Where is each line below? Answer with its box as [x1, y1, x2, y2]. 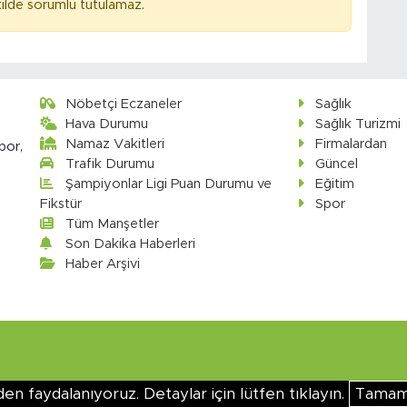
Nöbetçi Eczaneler [65, 96, 183, 111]
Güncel [314, 156, 358, 171]
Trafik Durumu [65, 156, 155, 171]
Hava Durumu [65, 116, 149, 131]
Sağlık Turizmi [314, 116, 401, 131]
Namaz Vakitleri [65, 136, 165, 151]
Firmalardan [314, 136, 387, 151]
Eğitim [314, 176, 354, 191]
